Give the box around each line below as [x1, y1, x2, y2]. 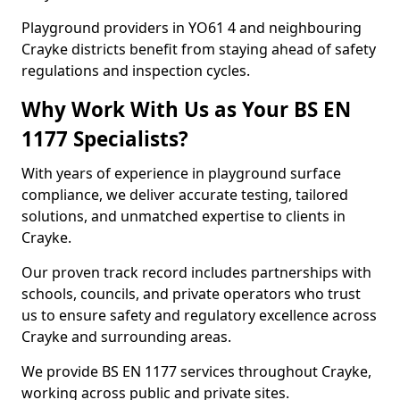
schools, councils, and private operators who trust [21, 284, 361, 304]
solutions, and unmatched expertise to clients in [21, 206, 346, 226]
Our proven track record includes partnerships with [21, 262, 371, 282]
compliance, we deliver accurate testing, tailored [21, 185, 348, 204]
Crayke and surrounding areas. [21, 327, 231, 346]
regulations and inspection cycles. [21, 61, 250, 80]
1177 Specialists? [21, 125, 188, 153]
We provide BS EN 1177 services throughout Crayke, [21, 362, 371, 381]
